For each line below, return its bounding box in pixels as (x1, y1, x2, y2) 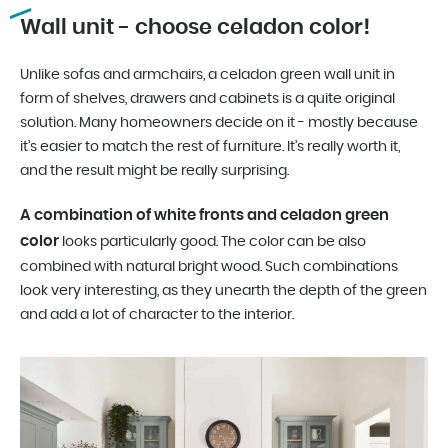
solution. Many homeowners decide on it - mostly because (20, 116, 418, 131)
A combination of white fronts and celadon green (20, 208, 389, 224)
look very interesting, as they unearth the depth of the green (20, 284, 427, 299)
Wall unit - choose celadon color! (20, 17, 370, 39)
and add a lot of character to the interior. (20, 308, 294, 323)
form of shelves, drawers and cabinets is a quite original (20, 92, 395, 107)
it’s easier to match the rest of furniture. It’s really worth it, (20, 140, 400, 155)
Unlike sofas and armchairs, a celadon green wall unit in (20, 68, 395, 83)
